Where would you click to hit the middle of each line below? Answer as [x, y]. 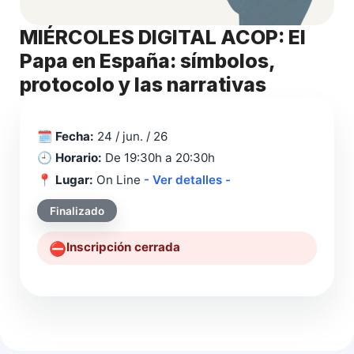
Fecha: [75, 136]
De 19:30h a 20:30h [158, 158]
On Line [119, 179]
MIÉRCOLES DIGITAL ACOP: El [163, 37]
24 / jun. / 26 [131, 136]
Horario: [79, 158]
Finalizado [77, 211]
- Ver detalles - [187, 179]
